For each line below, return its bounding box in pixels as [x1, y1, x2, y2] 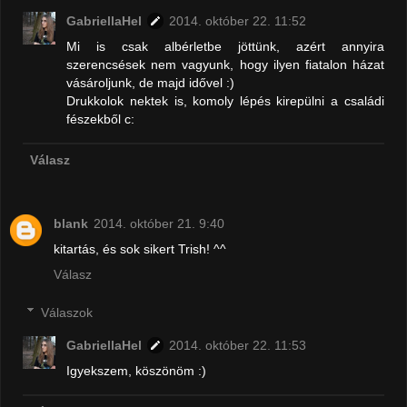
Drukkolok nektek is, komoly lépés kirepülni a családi [66, 94, 384, 108]
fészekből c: [66, 112, 135, 126]
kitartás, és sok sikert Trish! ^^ [54, 242, 226, 257]
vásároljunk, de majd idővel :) [66, 75, 235, 90]
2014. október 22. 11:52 [169, 14, 307, 28]
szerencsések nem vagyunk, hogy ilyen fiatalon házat [66, 57, 384, 72]
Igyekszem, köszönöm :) [66, 362, 207, 378]
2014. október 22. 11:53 [169, 337, 307, 352]
